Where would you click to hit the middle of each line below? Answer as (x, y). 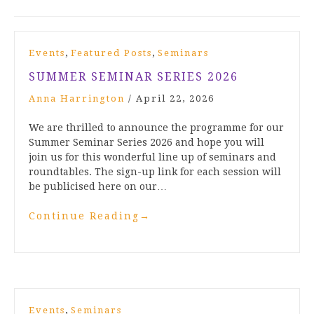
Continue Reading (84, 216)
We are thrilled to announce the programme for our (156, 128)
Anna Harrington (77, 99)
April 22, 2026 (175, 99)
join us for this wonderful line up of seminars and (152, 157)
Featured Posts (111, 53)
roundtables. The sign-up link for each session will (155, 172)
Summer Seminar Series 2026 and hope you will (146, 143)
